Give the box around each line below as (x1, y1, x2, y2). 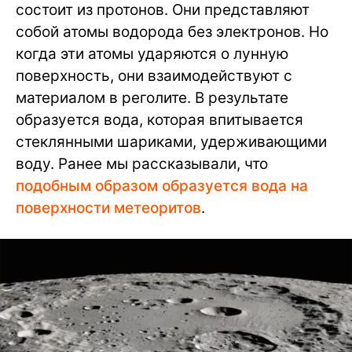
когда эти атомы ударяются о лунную (16, 44, 288, 63)
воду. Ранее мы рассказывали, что (16, 154, 268, 173)
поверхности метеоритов (16, 198, 201, 217)
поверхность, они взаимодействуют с (16, 66, 292, 85)
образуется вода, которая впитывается (16, 110, 303, 129)
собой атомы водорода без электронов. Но (16, 22, 328, 41)
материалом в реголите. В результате (16, 88, 288, 107)
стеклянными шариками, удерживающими (16, 132, 327, 151)
